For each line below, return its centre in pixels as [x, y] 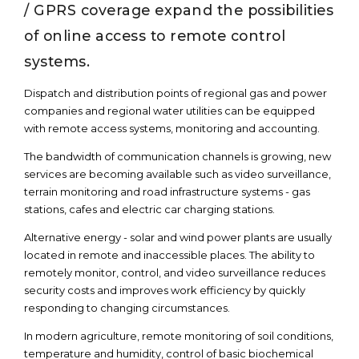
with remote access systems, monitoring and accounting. [172, 128]
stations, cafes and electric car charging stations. [149, 209]
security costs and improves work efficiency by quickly [165, 290]
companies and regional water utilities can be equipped [169, 111]
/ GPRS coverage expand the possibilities [179, 10]
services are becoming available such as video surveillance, [177, 174]
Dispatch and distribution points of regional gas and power [175, 93]
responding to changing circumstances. [127, 308]
